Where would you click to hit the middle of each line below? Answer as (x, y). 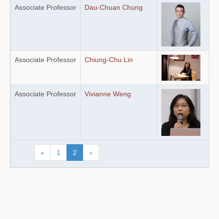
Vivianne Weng (108, 94)
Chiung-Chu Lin (109, 60)
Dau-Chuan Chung (114, 7)
